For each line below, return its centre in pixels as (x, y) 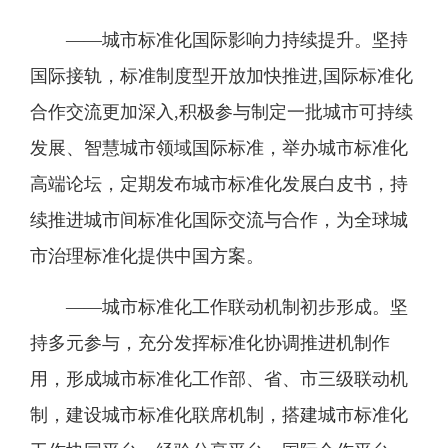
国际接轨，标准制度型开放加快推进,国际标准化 (221, 76)
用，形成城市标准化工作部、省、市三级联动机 (219, 379)
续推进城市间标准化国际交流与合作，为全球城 (219, 220)
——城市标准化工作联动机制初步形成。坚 (237, 307)
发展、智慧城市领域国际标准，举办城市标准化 (219, 148)
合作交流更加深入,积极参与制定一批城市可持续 (221, 112)
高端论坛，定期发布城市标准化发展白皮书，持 (219, 184)
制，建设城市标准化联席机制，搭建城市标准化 (219, 415)
